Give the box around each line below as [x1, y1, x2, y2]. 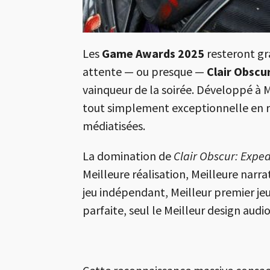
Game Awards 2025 [102, 46, 204, 61]
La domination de [83, 148, 174, 164]
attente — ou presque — [83, 64, 207, 80]
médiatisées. [83, 118, 145, 134]
